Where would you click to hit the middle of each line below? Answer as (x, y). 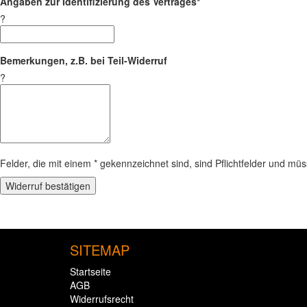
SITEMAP (100, 250)
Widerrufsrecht (102, 299)
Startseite (90, 271)
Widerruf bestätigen (48, 186)
